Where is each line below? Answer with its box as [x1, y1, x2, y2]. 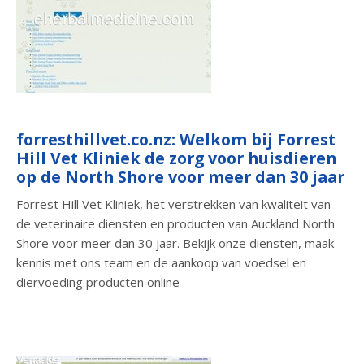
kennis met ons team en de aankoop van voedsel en [16, 253, 306, 271]
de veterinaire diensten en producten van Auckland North [16, 214, 335, 232]
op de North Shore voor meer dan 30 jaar [16, 166, 344, 188]
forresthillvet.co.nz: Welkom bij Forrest [16, 128, 336, 151]
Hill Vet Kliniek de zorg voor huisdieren [16, 147, 336, 170]
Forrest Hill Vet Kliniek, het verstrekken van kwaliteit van [16, 195, 331, 212]
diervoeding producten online [16, 273, 180, 290]
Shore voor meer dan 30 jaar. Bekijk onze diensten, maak [16, 234, 334, 251]
